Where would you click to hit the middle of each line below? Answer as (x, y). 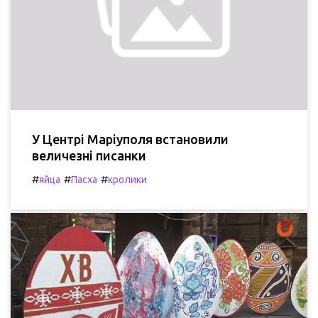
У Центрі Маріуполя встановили (130, 139)
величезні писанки (89, 155)
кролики (127, 179)
